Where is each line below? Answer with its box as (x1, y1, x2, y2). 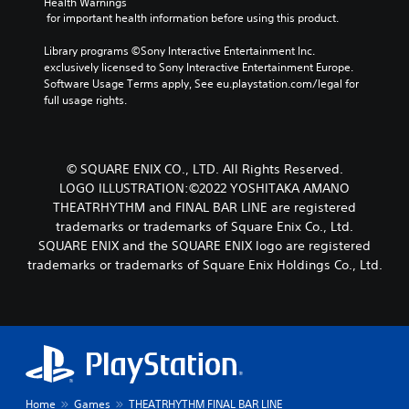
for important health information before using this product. (47, 9, 339, 26)
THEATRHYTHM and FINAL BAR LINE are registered (53, 198, 356, 215)
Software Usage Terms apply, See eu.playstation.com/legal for (44, 75, 359, 91)
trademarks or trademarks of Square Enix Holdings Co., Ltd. (26, 256, 383, 273)
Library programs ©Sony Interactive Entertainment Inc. (44, 42, 315, 58)
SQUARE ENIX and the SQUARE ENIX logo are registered (38, 236, 371, 254)
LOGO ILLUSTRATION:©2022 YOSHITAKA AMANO (59, 179, 350, 196)
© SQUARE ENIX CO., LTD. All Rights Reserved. (66, 160, 343, 177)
